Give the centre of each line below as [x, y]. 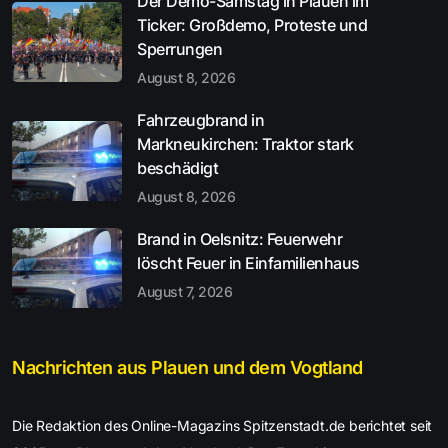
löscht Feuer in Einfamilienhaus [248, 262]
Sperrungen [179, 48]
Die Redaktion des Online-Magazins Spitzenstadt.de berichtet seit [222, 425]
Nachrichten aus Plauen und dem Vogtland [187, 367]
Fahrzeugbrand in [200, 119]
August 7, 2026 [184, 291]
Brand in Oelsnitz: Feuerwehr [239, 238]
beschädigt [177, 167]
